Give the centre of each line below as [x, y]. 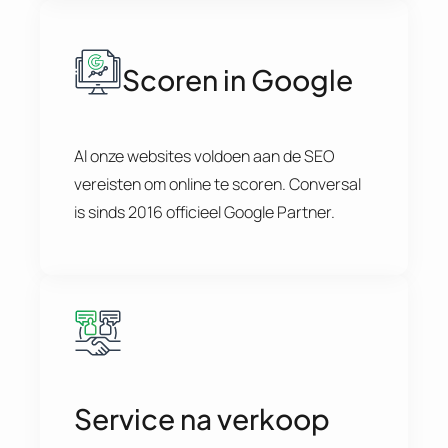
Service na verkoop [201, 419]
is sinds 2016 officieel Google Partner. [204, 211]
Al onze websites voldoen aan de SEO [203, 155]
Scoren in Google [237, 79]
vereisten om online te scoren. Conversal [217, 183]
